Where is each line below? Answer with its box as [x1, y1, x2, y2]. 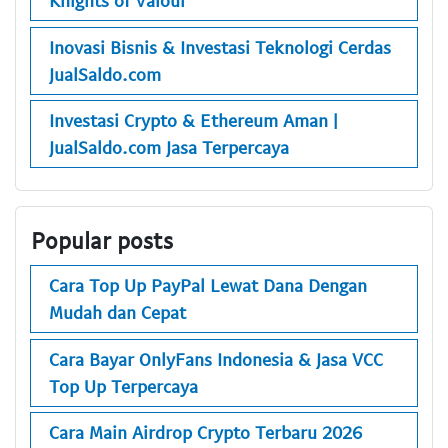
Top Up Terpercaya [49, 374, 198, 397]
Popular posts [31, 225, 173, 254]
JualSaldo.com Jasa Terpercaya [49, 136, 289, 159]
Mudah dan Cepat [49, 301, 186, 324]
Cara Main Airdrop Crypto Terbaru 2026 [49, 421, 362, 444]
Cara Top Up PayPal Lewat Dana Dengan [49, 274, 367, 297]
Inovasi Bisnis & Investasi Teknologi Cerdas [49, 35, 391, 58]
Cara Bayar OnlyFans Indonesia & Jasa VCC [49, 347, 383, 370]
